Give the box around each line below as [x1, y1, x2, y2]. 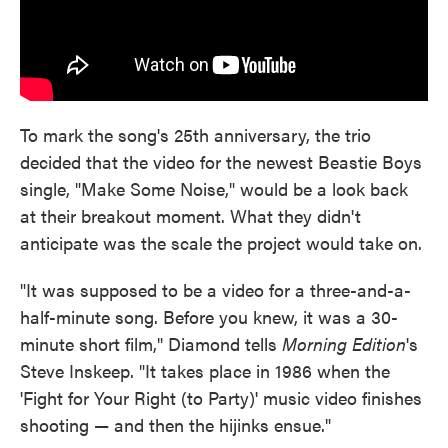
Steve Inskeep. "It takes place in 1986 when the [20, 357, 390, 383]
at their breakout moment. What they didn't [20, 202, 361, 228]
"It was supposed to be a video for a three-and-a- [20, 276, 411, 302]
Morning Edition [282, 330, 406, 356]
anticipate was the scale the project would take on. [20, 229, 422, 255]
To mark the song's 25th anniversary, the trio [20, 121, 371, 147]
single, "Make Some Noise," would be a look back [20, 175, 408, 201]
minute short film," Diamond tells [20, 330, 282, 356]
